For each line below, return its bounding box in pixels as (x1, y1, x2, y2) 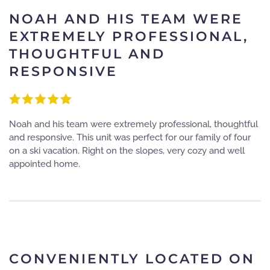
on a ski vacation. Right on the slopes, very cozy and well (9, 145, 245, 156)
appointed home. (9, 158, 80, 169)
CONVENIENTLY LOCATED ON (9, 250, 255, 267)
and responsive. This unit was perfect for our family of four (9, 131, 251, 143)
